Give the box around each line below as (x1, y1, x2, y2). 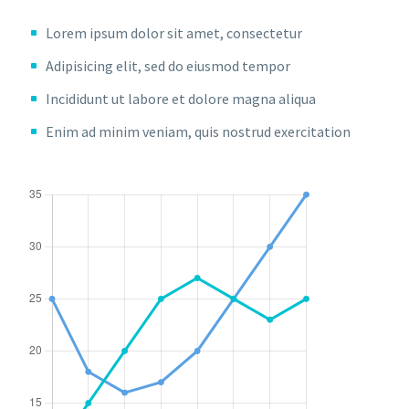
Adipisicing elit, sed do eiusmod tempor (46, 56, 290, 75)
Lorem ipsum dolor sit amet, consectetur (46, 23, 302, 42)
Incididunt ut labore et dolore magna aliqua (46, 89, 316, 108)
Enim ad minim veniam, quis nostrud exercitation (46, 122, 351, 142)
